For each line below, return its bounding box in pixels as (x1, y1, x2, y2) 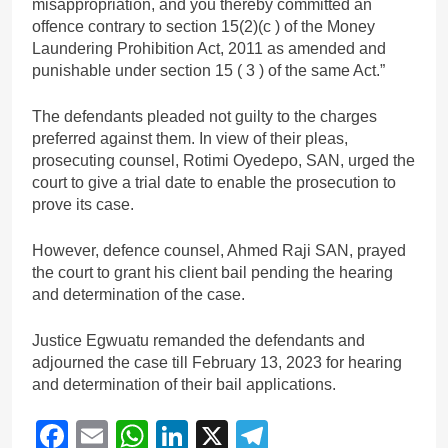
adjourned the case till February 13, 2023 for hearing (32, 353, 402, 371)
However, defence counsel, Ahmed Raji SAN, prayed (32, 241, 406, 259)
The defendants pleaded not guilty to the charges (32, 107, 377, 125)
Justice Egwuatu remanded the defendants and (32, 331, 365, 349)
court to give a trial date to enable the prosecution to (32, 173, 396, 191)
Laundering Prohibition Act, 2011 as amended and (32, 39, 386, 57)
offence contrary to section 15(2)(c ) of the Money (32, 17, 375, 35)
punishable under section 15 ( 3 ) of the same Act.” (32, 61, 385, 79)
